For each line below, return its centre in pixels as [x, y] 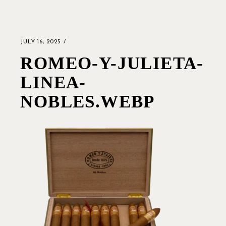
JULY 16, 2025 [41, 42]
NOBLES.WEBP [88, 102]
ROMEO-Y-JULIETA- [112, 63]
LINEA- [53, 82]
